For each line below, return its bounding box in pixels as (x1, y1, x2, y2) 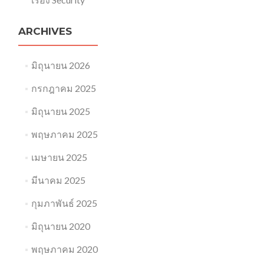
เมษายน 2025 (31, 151, 87, 163)
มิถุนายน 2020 (31, 220, 90, 232)
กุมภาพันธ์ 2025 (31, 197, 97, 209)
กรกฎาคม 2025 (31, 82, 96, 94)
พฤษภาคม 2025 (31, 128, 98, 140)
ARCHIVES (18, 25, 72, 37)
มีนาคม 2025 (31, 174, 85, 186)
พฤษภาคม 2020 (31, 243, 98, 255)
